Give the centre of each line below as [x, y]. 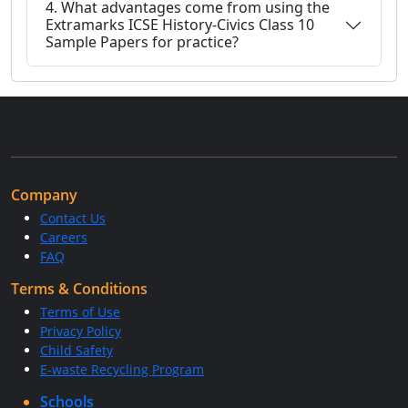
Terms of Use [80, 312]
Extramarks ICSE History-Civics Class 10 [180, 25]
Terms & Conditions [79, 289]
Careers [64, 237]
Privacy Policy [81, 331]
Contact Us [73, 218]
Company [44, 195]
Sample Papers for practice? [142, 42]
